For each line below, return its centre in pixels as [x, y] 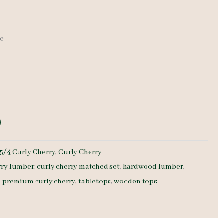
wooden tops [136, 181]
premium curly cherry [39, 181]
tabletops [95, 181]
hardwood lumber [153, 167]
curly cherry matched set [79, 167]
